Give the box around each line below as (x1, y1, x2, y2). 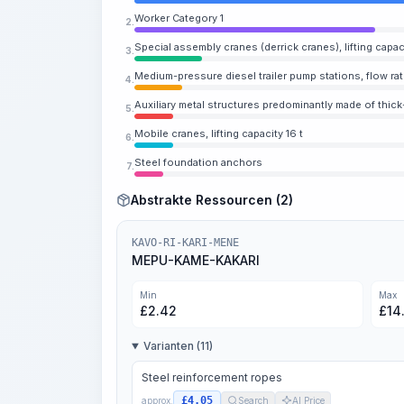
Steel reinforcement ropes (142, 371, 282, 384)
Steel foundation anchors (134, 156, 262, 169)
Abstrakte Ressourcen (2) (131, 192, 293, 207)
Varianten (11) (142, 339, 213, 353)
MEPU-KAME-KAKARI (132, 252, 260, 268)
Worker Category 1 (134, 12, 224, 24)
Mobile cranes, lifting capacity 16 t (134, 127, 303, 140)
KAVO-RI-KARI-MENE (132, 236, 239, 249)
